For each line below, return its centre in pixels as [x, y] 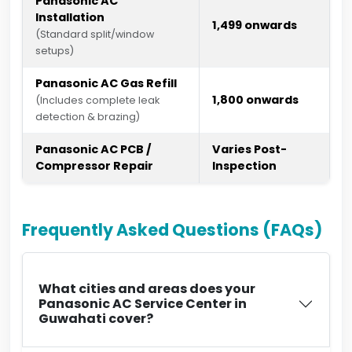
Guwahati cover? [96, 319]
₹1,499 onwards [255, 25]
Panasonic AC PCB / [93, 149]
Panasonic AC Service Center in [143, 304]
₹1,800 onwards [255, 100]
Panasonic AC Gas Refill [106, 83]
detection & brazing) [88, 117]
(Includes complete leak [97, 100]
